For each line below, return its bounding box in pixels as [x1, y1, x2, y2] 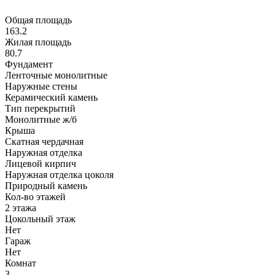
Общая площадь [5, 14, 72, 25]
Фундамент [5, 58, 53, 69]
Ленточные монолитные [5, 69, 107, 80]
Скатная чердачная [5, 136, 83, 147]
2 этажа [5, 202, 36, 213]
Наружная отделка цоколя [5, 169, 114, 180]
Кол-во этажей [5, 191, 66, 202]
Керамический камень [5, 91, 98, 103]
